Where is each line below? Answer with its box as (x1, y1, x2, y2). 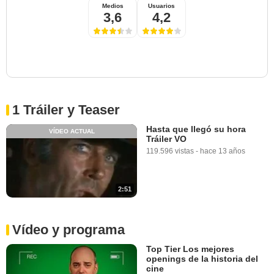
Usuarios (148, 2, 175, 9)
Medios (102, 2, 124, 9)
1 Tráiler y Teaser (12, 102, 120, 117)
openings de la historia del (146, 254, 258, 264)
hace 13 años (200, 146, 245, 155)
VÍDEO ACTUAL (48, 127, 95, 135)
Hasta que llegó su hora (146, 124, 246, 134)
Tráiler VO (146, 133, 187, 144)
